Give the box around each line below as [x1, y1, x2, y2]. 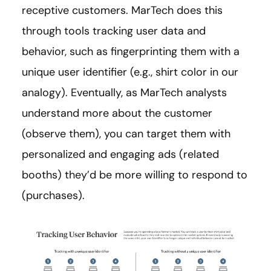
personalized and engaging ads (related [22, 146, 219, 162]
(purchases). [22, 188, 85, 203]
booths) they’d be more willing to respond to [22, 167, 247, 182]
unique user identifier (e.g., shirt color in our [22, 64, 238, 79]
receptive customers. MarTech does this [22, 2, 223, 18]
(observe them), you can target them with [22, 126, 230, 141]
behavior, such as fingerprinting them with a [22, 44, 240, 59]
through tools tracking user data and [22, 23, 206, 38]
